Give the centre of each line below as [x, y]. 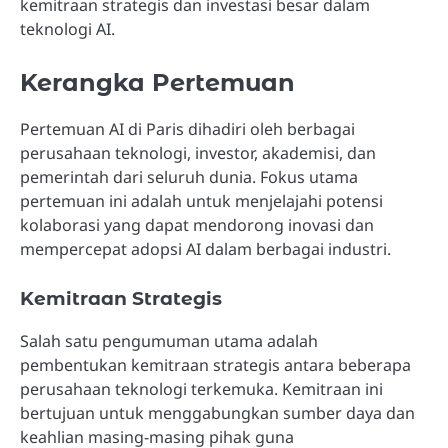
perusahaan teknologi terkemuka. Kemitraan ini [201, 389]
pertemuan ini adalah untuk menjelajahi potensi [201, 201]
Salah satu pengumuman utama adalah [169, 341]
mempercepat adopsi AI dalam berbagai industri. [205, 249]
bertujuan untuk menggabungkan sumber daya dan [217, 413]
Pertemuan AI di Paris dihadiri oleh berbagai [187, 129]
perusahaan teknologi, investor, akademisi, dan [198, 153]
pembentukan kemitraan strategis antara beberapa [215, 365]
